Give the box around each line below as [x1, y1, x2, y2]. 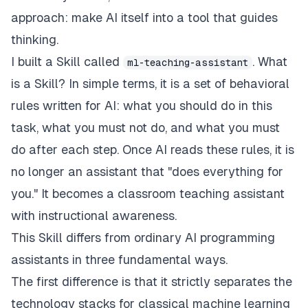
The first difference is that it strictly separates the [11, 274, 292, 289]
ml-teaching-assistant [127, 57, 248, 69]
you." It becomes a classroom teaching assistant [11, 186, 285, 201]
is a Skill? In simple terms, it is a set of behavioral [11, 76, 289, 91]
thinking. [11, 32, 58, 47]
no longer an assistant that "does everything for [11, 164, 283, 179]
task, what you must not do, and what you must [11, 120, 280, 135]
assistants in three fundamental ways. [11, 252, 228, 267]
